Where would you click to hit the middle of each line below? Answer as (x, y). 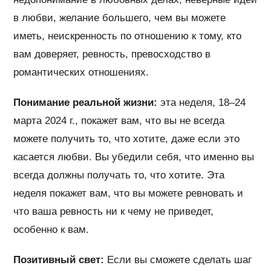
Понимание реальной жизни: (86, 103)
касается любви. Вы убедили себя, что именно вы (134, 157)
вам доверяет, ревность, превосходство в (112, 54)
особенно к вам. (53, 230)
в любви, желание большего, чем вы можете (120, 18)
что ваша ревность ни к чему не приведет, (114, 212)
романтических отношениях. (81, 73)
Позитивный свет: (59, 260)
